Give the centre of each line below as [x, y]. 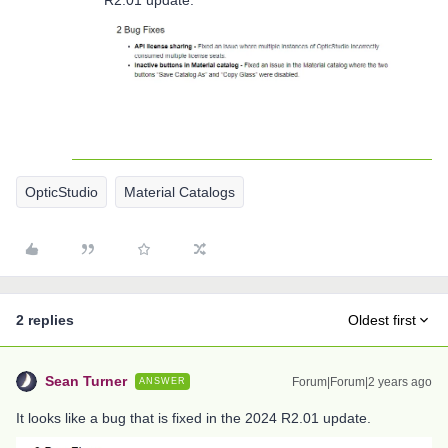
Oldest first [382, 320]
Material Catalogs [179, 192]
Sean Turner [86, 381]
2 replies [45, 320]
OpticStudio [61, 192]
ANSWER [162, 381]
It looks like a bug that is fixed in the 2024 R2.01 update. [195, 418]
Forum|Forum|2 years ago [362, 382]
